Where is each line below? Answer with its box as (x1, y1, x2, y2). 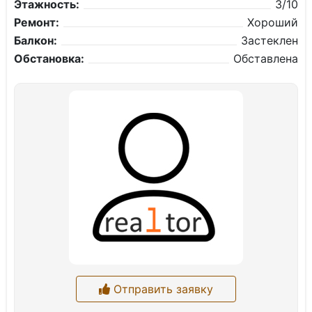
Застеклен (241, 33, 298, 47)
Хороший (247, 15, 298, 29)
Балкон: (14, 33, 57, 47)
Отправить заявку (110, 282, 213, 296)
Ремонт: (14, 15, 59, 29)
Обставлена (233, 52, 298, 65)
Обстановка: (14, 52, 84, 65)
